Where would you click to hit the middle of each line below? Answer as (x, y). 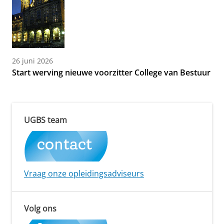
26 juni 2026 (32, 61)
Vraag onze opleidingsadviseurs (84, 174)
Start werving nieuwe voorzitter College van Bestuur (111, 73)
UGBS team (45, 120)
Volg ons (40, 209)
